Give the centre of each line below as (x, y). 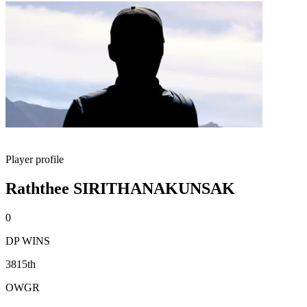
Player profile (35, 159)
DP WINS (28, 241)
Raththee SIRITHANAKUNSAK (120, 188)
